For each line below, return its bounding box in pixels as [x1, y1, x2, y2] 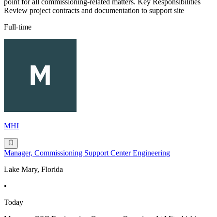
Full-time [4, 22, 31, 31]
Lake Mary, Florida [4, 165, 63, 174]
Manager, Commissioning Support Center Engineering [4, 149, 170, 157]
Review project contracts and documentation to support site [4, 6, 184, 15]
